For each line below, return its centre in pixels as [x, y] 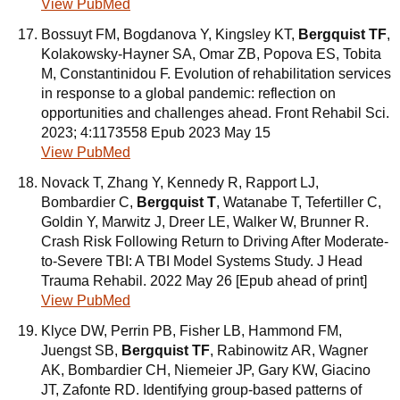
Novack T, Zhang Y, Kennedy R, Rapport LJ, [180, 183]
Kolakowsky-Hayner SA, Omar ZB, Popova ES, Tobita [211, 54]
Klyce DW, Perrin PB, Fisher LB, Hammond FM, [192, 331]
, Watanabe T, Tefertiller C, [299, 202]
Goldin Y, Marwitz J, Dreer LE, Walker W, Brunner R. [205, 222]
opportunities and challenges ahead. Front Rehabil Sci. [215, 113]
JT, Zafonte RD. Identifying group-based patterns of [201, 390]
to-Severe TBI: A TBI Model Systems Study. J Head [202, 261]
